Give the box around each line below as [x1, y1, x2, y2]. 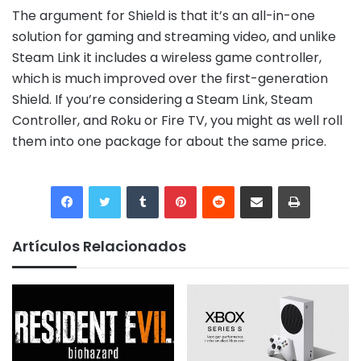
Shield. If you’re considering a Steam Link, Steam [12, 89, 313, 109]
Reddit [234, 176, 268, 193]
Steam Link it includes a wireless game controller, [12, 48, 322, 67]
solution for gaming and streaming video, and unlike [12, 27, 336, 46]
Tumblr [158, 176, 194, 193]
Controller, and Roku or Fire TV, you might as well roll [12, 110, 342, 130]
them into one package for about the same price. [12, 131, 326, 151]
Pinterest [196, 176, 242, 193]
